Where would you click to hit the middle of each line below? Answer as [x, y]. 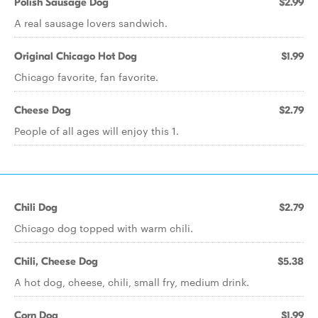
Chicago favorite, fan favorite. [86, 77]
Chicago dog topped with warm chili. [104, 228]
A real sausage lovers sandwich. [91, 23]
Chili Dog [36, 207]
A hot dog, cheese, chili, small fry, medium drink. [132, 282]
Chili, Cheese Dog [56, 261]
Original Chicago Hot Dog [76, 56]
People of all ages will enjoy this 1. [97, 131]
